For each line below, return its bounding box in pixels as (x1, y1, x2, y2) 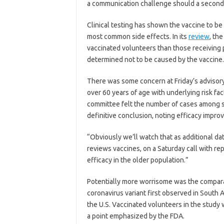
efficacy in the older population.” (86, 156, 188, 164)
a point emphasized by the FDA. (86, 212, 184, 220)
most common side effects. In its (86, 32, 188, 41)
